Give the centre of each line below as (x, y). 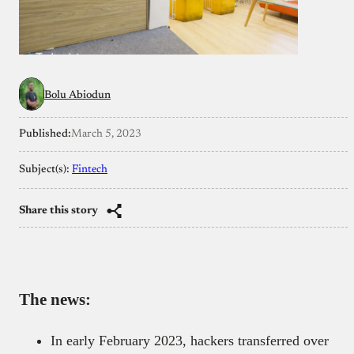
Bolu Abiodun (77, 95)
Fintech (90, 169)
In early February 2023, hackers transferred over (190, 340)
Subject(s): (45, 169)
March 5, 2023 (106, 134)
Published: (45, 134)
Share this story (58, 211)
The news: (55, 299)
